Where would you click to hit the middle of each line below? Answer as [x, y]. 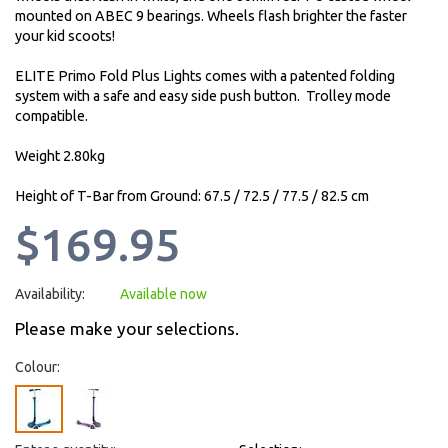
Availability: [50, 294]
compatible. [51, 116]
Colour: [37, 367]
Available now [163, 294]
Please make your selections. [127, 329]
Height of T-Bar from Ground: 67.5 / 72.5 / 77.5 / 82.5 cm [192, 196]
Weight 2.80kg [60, 156]
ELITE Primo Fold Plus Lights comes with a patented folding [205, 76]
